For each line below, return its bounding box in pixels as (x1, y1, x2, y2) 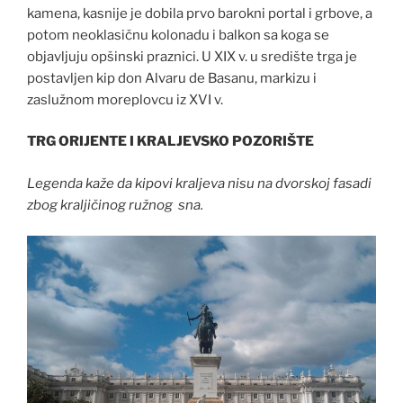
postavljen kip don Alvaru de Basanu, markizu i (27, 69, 317, 86)
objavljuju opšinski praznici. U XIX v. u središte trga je (27, 48, 357, 65)
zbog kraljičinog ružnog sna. (27, 196, 203, 213)
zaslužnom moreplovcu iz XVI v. (27, 91, 223, 108)
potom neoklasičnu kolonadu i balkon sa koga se (27, 26, 329, 43)
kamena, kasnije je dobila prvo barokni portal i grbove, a (27, 4, 372, 22)
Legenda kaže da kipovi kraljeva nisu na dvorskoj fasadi (27, 175, 372, 192)
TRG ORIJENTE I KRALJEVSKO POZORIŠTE (27, 133, 314, 150)
